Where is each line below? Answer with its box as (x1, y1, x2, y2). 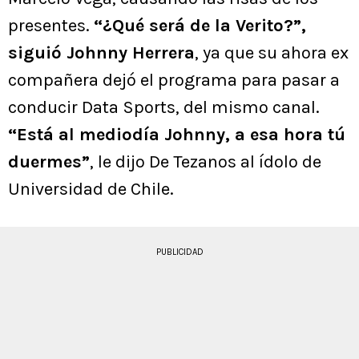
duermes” (8, 151, 90, 173)
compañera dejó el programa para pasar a (8, 70, 340, 91)
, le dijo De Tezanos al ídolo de (90, 151, 321, 173)
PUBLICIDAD (155, 247, 204, 258)
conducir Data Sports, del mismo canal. (8, 97, 320, 119)
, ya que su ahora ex (195, 42, 349, 64)
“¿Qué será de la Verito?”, (94, 15, 306, 37)
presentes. (8, 15, 94, 37)
